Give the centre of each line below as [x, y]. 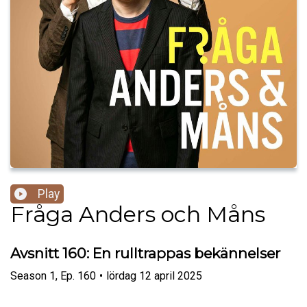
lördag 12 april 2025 [154, 275]
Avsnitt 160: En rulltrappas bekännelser [145, 254]
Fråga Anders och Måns [138, 214]
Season [28, 275]
